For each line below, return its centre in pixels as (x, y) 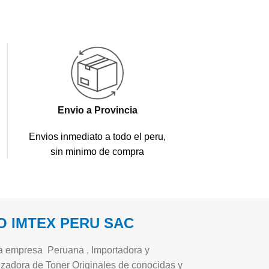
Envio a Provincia (97, 110)
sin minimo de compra (97, 151)
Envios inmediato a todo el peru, (97, 136)
